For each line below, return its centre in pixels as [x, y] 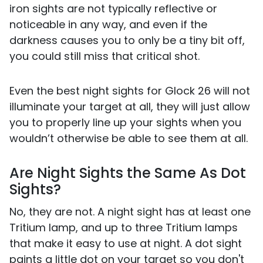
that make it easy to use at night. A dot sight [126, 243]
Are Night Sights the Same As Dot [128, 173]
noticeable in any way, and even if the [108, 24]
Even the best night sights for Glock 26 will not [130, 90]
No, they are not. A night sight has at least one [130, 211]
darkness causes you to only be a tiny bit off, [127, 40]
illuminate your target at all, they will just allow [130, 106]
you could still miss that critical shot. [104, 56]
